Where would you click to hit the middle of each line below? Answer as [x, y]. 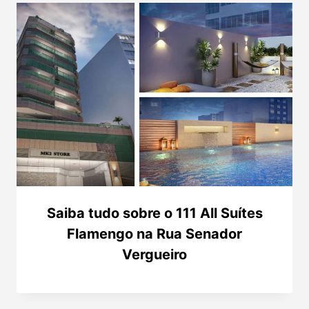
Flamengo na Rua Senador [154, 234]
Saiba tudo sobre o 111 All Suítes [154, 213]
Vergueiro [154, 255]
